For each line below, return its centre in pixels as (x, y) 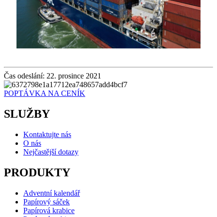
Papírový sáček (46, 201)
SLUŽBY (27, 114)
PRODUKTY (37, 172)
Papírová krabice (49, 210)
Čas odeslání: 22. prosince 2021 (53, 76)
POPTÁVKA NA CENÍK (45, 93)
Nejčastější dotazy (51, 152)
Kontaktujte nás (47, 134)
